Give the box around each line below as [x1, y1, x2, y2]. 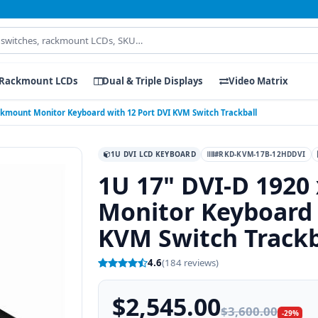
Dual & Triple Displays [102, 75, 204, 88]
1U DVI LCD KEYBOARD [111, 148, 196, 159]
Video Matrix [228, 75, 288, 88]
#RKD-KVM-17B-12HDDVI [214, 148, 306, 159]
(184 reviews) [162, 256, 219, 270]
